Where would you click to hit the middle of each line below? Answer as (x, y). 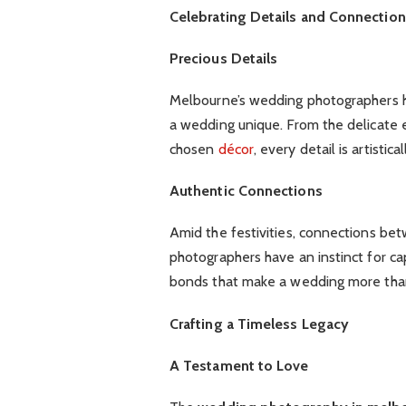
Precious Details (223, 58)
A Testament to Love (239, 365)
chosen (193, 150)
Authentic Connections (246, 191)
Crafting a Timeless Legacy (259, 324)
